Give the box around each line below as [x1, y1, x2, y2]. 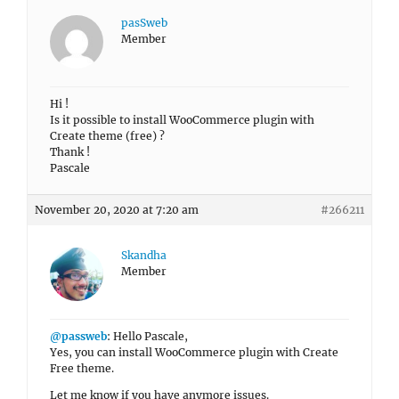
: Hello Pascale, [107, 330, 188, 343]
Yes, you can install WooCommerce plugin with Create [50, 346, 338, 359]
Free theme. [50, 362, 114, 375]
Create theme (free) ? [50, 129, 165, 142]
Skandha [121, 248, 167, 262]
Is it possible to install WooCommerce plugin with [50, 113, 314, 126]
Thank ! [50, 145, 90, 159]
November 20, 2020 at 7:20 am [35, 203, 199, 216]
